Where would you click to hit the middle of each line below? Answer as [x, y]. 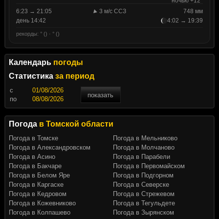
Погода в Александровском [49, 148]
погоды [68, 63]
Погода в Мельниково [145, 138]
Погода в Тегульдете [144, 203]
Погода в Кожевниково [42, 203]
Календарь [31, 63]
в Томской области [76, 124]
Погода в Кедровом [37, 194]
